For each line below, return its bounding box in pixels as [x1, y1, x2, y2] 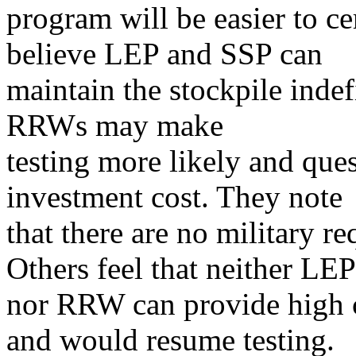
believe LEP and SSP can [6, 37, 323, 71]
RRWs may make [6, 108, 223, 142]
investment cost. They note [6, 180, 342, 214]
